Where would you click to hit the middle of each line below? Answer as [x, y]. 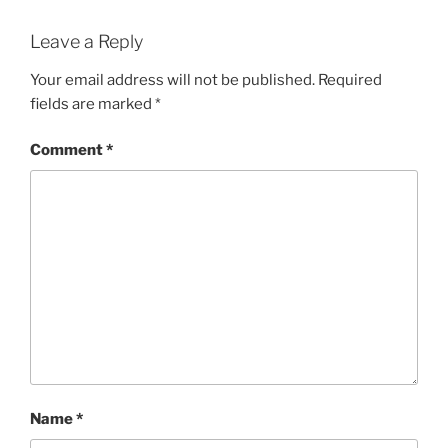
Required [350, 79]
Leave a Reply [86, 42]
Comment [68, 150]
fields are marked [92, 103]
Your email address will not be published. [172, 79]
